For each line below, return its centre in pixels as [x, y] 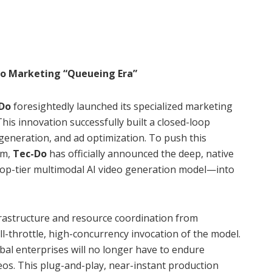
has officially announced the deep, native [140, 153]
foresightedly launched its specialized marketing [123, 106]
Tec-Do [30, 153]
